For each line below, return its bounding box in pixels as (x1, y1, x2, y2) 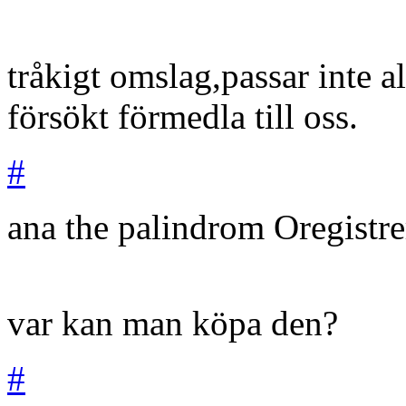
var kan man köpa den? (7, 303, 338, 343)
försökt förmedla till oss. (7, 96, 358, 136)
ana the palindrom (7, 207, 265, 246)
